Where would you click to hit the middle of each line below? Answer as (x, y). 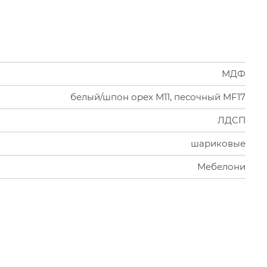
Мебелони (221, 167)
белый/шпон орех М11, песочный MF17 (158, 97)
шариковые (218, 143)
